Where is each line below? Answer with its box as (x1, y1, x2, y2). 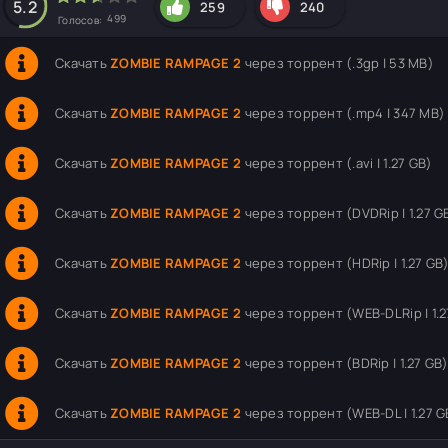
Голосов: (58, 13, 105, 27)
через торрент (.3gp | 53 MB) (241, 54, 434, 72)
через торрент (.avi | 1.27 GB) (241, 154, 433, 172)
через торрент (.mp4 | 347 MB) (241, 104, 446, 122)
